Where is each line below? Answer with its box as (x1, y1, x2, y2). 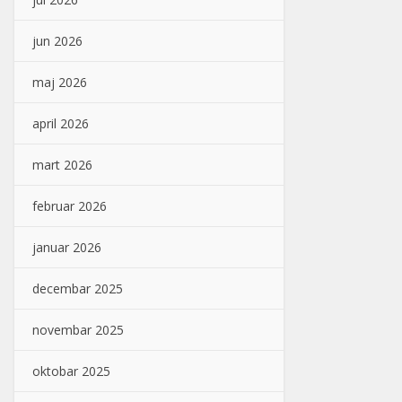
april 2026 (32, 114, 89, 132)
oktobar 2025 (32, 362, 110, 380)
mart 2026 (32, 155, 92, 173)
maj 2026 (32, 73, 87, 91)
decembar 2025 (32, 279, 123, 297)
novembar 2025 (32, 320, 124, 338)
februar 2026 (32, 197, 107, 214)
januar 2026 (32, 238, 101, 256)
